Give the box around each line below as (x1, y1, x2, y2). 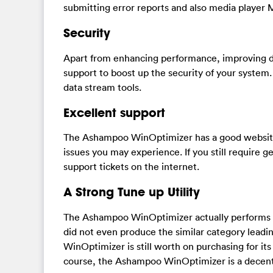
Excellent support (63, 104, 165, 120)
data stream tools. (63, 80, 141, 93)
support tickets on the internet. (63, 160, 199, 173)
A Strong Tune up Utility (63, 184, 200, 200)
